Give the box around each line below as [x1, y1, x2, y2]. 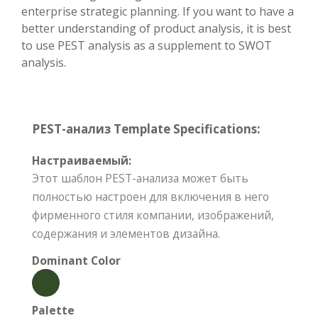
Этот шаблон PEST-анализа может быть [32, 170, 248, 187]
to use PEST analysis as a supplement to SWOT [21, 38, 272, 54]
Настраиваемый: [32, 153, 131, 169]
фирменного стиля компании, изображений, [32, 207, 274, 224]
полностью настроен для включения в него [32, 189, 269, 205]
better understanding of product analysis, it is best [21, 21, 291, 37]
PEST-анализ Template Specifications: [32, 121, 261, 138]
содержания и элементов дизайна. [32, 226, 220, 242]
